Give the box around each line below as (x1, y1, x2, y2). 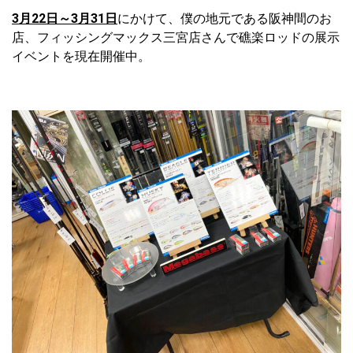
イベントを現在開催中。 (12, 49, 150, 65)
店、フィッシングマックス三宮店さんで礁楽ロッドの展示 (12, 30, 340, 46)
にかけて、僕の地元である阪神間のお (117, 11, 332, 27)
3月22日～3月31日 (12, 11, 117, 27)
